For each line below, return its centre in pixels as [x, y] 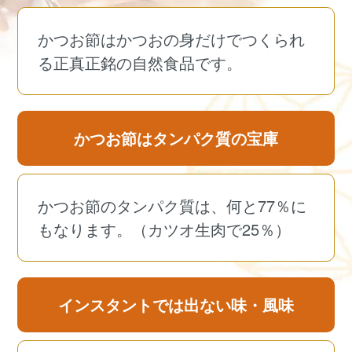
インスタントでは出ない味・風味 [176, 305]
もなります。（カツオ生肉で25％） [165, 229]
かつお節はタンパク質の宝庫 [176, 138]
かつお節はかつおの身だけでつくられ [172, 39]
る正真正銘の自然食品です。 [140, 63]
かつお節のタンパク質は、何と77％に [172, 206]
